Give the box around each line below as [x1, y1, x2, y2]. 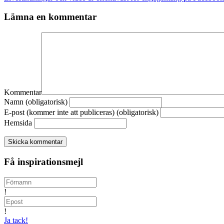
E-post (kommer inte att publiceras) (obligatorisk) [4, 108, 158, 117]
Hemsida [4, 118, 32, 127]
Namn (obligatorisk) [4, 97, 67, 106]
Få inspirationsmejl [4, 156, 83, 167]
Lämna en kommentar [4, 11, 96, 22]
